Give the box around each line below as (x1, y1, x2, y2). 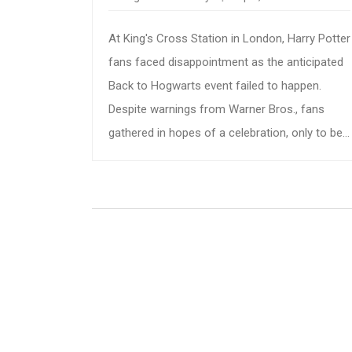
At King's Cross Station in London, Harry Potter (108, 31, 350, 46)
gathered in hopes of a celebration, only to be (108, 125, 343, 140)
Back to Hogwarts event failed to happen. (108, 78, 321, 93)
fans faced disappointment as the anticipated (108, 54, 343, 69)
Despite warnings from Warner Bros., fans (108, 101, 324, 116)
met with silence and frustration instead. (108, 148, 316, 163)
